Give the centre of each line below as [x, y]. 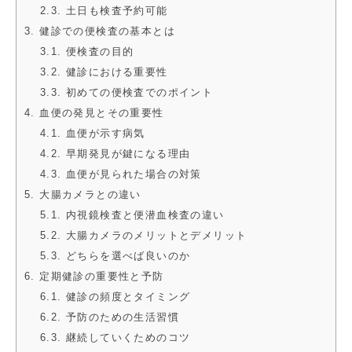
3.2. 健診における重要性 [104, 72]
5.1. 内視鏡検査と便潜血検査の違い [132, 215]
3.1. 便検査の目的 [87, 52]
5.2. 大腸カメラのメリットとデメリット [143, 236]
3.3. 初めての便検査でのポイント [126, 93]
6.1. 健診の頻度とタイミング [115, 297]
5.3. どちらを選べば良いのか [115, 256]
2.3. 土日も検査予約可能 [104, 11]
